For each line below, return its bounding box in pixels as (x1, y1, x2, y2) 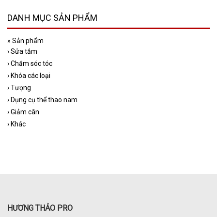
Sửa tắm (11, 47, 37, 56)
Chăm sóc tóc (11, 60, 52, 68)
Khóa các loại (11, 72, 50, 80)
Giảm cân (11, 108, 39, 116)
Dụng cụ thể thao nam (11, 96, 77, 104)
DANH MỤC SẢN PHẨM (7, 13, 97, 23)
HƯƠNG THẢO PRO (7, 203, 73, 213)
